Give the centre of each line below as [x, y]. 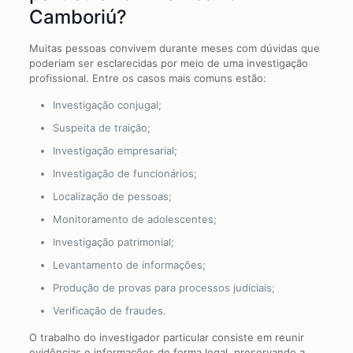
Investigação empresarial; [115, 150]
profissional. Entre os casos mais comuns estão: [147, 78]
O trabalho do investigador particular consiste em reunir [166, 337]
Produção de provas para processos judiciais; [163, 287]
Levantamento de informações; [129, 264]
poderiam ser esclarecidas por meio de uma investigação [168, 63]
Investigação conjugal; [107, 104]
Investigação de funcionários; [124, 173]
